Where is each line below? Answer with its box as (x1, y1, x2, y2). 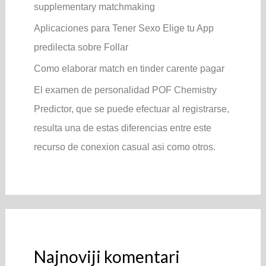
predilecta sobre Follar (33, 42, 128, 52)
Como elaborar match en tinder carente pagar (33, 63, 224, 74)
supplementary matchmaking (33, 1, 155, 12)
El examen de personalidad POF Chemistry (33, 84, 217, 95)
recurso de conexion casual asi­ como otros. (33, 141, 216, 152)
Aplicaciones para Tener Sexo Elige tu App (33, 23, 214, 33)
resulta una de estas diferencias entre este (33, 122, 211, 133)
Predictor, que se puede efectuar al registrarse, (33, 103, 229, 114)
